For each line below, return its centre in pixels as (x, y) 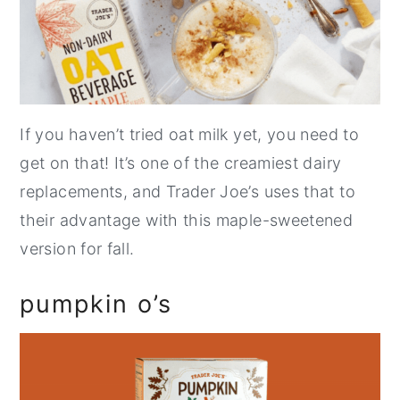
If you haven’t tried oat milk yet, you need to (189, 135)
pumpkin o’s (96, 304)
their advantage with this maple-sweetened (187, 221)
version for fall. (77, 249)
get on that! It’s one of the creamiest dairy (181, 163)
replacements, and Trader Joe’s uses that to (187, 192)
